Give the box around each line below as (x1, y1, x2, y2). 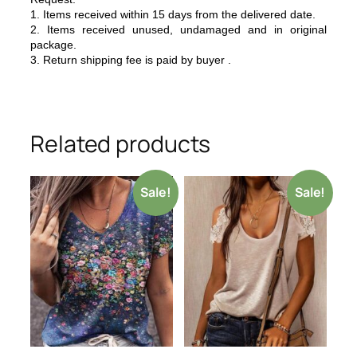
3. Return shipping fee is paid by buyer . (30, 53, 231, 67)
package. (30, 38, 76, 52)
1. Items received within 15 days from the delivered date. (30, 8, 316, 22)
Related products (30, 128, 211, 160)
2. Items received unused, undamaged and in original (30, 23, 327, 37)
